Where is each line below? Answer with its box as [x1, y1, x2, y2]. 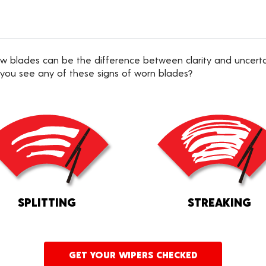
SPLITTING [18, 195, 76, 210]
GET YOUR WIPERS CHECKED [68, 249, 198, 261]
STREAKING [187, 195, 251, 210]
